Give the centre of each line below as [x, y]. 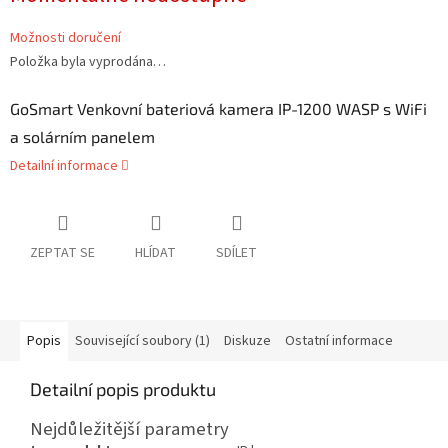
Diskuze [247, 341]
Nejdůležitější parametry [129, 429]
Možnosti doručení [65, 38]
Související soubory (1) [142, 341]
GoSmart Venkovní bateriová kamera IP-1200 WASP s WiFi [218, 109]
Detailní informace [64, 166]
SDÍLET [236, 253]
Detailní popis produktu [123, 389]
